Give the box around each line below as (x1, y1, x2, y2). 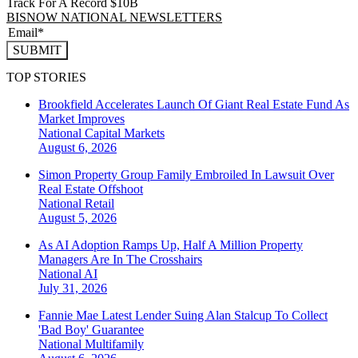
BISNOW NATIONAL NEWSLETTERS (6, 10, 222, 25)
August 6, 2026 (38, 141, 117, 155)
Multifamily (85, 337, 144, 352)
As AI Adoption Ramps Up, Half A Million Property (38, 238, 303, 253)
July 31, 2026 (38, 281, 107, 296)
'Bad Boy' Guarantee (38, 323, 144, 337)
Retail (85, 197, 114, 211)
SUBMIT (13, 43, 62, 58)
